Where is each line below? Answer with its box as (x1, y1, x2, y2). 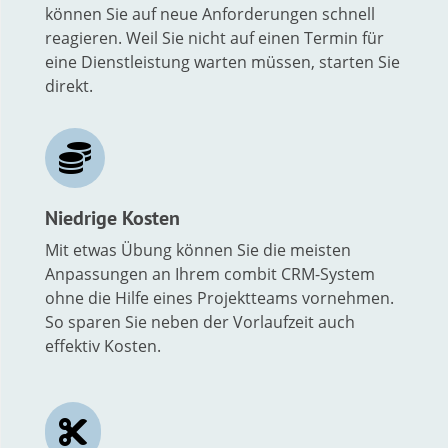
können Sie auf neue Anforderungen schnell (44, 2, 375, 25)
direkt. (44, 74, 93, 97)
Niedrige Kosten (44, 204, 180, 231)
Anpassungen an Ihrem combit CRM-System (44, 262, 375, 285)
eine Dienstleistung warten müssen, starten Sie (44, 50, 400, 73)
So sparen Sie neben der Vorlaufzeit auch (44, 310, 355, 333)
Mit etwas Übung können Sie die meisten (44, 238, 351, 261)
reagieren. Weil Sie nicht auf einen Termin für (44, 26, 384, 49)
